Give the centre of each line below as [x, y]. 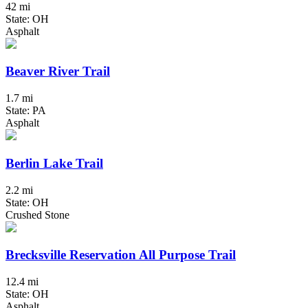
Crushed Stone [37, 214]
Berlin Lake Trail [54, 163]
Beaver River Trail [58, 71]
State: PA [26, 111]
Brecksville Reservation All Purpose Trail [121, 255]
